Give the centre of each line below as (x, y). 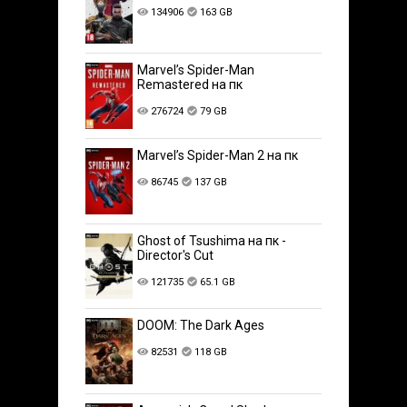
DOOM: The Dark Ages (201, 325)
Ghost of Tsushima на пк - (212, 240)
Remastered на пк (190, 85)
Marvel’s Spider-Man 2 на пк (218, 156)
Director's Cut (176, 255)
